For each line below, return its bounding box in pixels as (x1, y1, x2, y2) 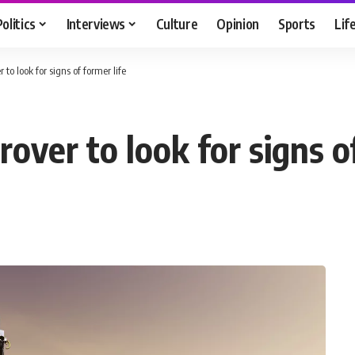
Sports (278, 14, 316, 32)
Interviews (66, 14, 126, 32)
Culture (155, 14, 198, 32)
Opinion (216, 14, 260, 32)
